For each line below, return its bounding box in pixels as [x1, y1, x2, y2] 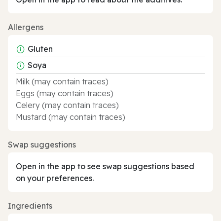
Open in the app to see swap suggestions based [16, 161, 194, 171]
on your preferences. [16, 173, 94, 183]
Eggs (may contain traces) [16, 88, 113, 98]
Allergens [8, 22, 43, 32]
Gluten [28, 43, 53, 54]
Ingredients [8, 200, 52, 211]
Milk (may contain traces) [16, 76, 109, 86]
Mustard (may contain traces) [16, 111, 125, 122]
